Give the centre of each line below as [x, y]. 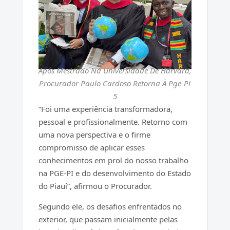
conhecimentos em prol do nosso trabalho [113, 160]
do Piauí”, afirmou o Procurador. [95, 186]
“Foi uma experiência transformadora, [105, 109]
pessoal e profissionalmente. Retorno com [113, 122]
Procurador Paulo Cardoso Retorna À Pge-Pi [115, 83]
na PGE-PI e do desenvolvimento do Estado [114, 173]
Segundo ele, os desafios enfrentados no [110, 207]
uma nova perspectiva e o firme [94, 135]
